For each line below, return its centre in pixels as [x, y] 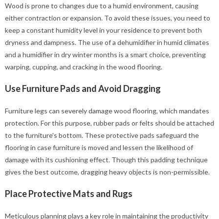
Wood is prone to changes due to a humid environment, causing [102, 5]
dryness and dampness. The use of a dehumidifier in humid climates [107, 42]
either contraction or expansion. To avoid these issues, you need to [108, 18]
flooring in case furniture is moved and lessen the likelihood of [99, 147]
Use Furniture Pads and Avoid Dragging [83, 88]
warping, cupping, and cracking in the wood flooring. [84, 66]
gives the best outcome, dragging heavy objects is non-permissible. [107, 172]
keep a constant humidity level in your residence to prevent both [103, 30]
